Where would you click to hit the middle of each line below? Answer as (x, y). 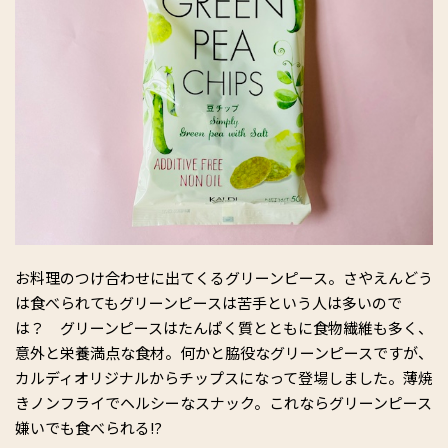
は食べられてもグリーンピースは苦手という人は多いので (208, 302)
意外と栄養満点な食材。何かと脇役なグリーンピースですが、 (224, 352)
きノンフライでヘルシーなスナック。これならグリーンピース (223, 402)
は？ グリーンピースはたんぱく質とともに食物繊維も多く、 (224, 327)
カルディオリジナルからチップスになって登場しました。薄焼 (224, 377)
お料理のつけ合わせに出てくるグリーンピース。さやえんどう (224, 277)
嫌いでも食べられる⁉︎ (88, 427)
